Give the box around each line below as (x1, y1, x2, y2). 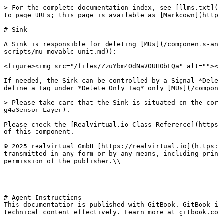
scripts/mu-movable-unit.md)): (4, 48, 117, 55)
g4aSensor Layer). (4, 106, 70, 113)
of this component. (4, 128, 74, 135)
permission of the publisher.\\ (4, 157, 121, 164)
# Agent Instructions (4, 194, 82, 201)
